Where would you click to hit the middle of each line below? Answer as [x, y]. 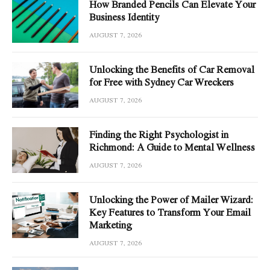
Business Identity [124, 17]
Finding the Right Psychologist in [159, 134]
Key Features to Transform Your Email [170, 212]
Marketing [111, 224]
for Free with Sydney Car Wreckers [162, 82]
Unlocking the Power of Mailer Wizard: [171, 199]
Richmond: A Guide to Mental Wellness [172, 147]
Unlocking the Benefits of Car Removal [172, 69]
